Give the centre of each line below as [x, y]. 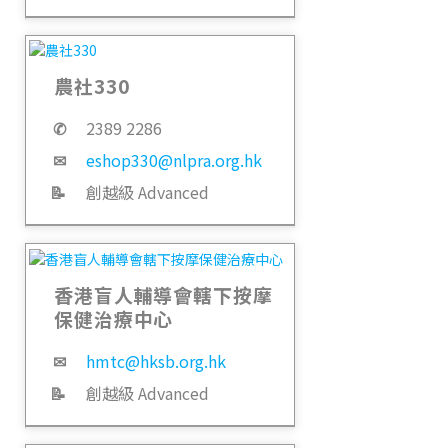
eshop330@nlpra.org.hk [174, 160]
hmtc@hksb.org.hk [156, 361]
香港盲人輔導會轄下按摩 [163, 295]
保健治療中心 [114, 319]
